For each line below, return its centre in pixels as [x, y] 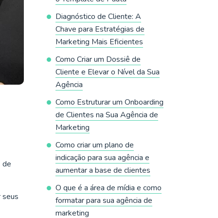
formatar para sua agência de [104, 200]
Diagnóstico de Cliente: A [98, 17]
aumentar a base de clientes [103, 170]
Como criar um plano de [94, 145]
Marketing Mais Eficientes [99, 42]
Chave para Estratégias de [100, 29]
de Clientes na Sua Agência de [107, 115]
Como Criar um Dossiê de [98, 59]
